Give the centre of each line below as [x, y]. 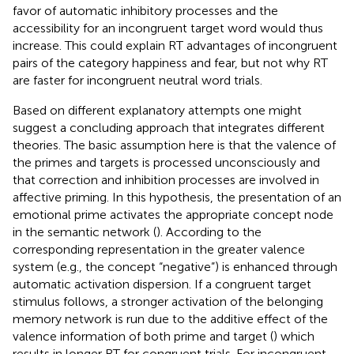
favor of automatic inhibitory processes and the [145, 10]
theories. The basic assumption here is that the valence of [174, 145]
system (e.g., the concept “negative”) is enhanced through [175, 266]
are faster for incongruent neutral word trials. [137, 80]
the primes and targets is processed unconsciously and [166, 162]
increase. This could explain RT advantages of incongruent [175, 45]
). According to [200, 232]
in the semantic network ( [85, 232]
